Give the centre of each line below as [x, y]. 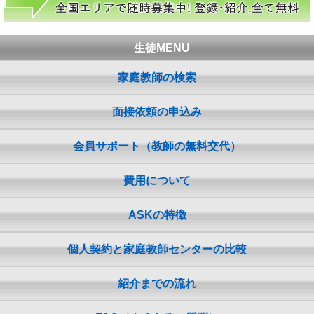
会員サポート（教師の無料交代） [157, 146]
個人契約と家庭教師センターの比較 [157, 249]
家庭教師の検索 [157, 77]
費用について [157, 180]
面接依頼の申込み [157, 111]
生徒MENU [162, 48]
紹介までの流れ [157, 283]
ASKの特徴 [157, 214]
